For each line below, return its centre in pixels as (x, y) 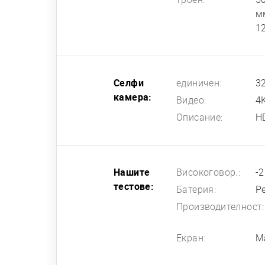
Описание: (200, 117)
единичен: (199, 83)
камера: (133, 97)
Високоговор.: (209, 172)
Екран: (191, 238)
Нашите (132, 172)
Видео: (191, 100)
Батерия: (196, 189)
